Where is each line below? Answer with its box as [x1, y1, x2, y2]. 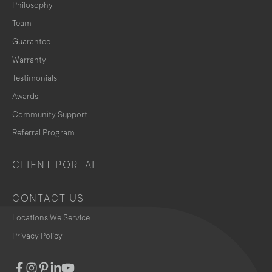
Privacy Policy [12, 231, 63, 240]
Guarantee [12, 36, 50, 46]
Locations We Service [12, 212, 90, 222]
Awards [12, 91, 38, 101]
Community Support [12, 109, 87, 119]
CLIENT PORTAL [12, 158, 98, 171]
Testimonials [12, 73, 57, 83]
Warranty [12, 55, 46, 64]
